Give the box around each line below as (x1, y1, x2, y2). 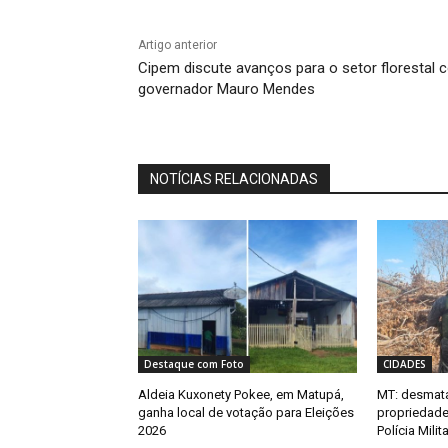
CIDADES (382, 357, 426, 372)
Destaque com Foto (144, 357, 244, 372)
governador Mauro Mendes (138, 80, 315, 99)
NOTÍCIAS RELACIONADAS (150, 171, 318, 188)
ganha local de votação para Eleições (138, 405, 354, 421)
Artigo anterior (138, 38, 217, 53)
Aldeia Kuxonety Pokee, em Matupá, (138, 387, 344, 403)
